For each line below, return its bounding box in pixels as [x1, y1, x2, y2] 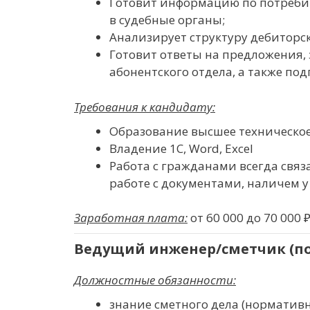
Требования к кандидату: [74, 98, 215, 115]
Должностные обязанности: [74, 272, 236, 288]
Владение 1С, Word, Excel [109, 140, 253, 156]
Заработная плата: [74, 210, 188, 226]
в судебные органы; [109, 12, 225, 28]
